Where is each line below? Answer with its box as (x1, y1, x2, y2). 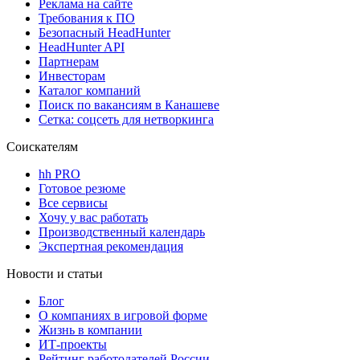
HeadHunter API (39, 40, 125, 55)
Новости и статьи (6, 267, 103, 281)
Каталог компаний (39, 84, 141, 98)
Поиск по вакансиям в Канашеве (39, 98, 219, 112)
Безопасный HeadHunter (39, 26, 170, 40)
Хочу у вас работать (39, 211, 148, 225)
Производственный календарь (39, 225, 205, 239)
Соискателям (6, 140, 78, 154)
